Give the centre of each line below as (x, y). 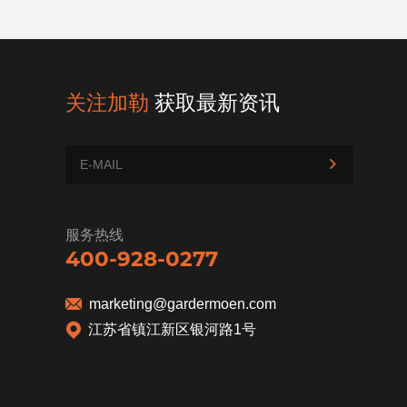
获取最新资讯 (214, 103)
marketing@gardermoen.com (183, 303)
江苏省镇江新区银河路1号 (172, 330)
